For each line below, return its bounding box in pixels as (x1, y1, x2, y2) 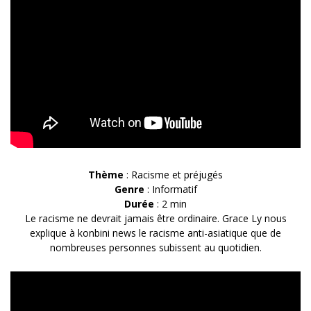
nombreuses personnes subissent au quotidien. (49, 240, 262, 254)
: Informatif (144, 182, 197, 196)
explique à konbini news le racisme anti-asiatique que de (30, 226, 281, 239)
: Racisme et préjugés (124, 167, 223, 181)
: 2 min (154, 196, 187, 210)
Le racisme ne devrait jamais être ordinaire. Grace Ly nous (24, 211, 287, 225)
